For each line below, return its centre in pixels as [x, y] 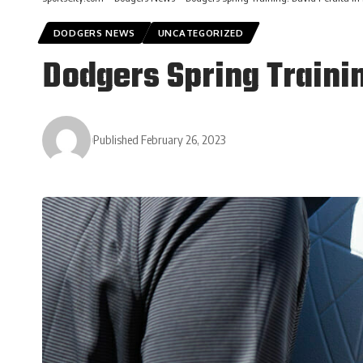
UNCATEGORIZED [201, 32]
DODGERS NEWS [94, 32]
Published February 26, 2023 [160, 140]
